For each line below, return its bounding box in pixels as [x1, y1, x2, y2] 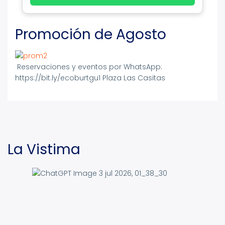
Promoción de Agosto [15, 25, 166, 45]
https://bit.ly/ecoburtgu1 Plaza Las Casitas [15, 73, 165, 83]
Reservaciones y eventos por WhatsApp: [15, 62, 162, 72]
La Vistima [8, 140, 80, 160]
